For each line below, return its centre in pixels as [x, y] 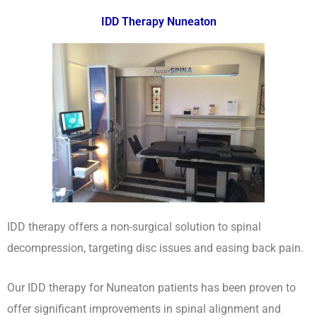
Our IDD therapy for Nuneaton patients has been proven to [151, 287]
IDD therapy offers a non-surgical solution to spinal [134, 226]
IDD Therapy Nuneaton [158, 21]
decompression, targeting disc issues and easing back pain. [155, 248]
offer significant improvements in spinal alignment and [144, 309]
